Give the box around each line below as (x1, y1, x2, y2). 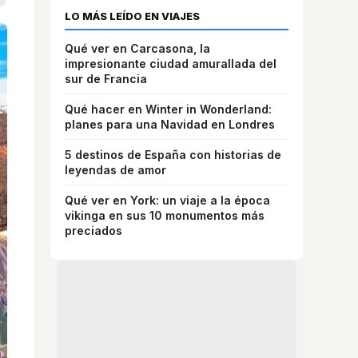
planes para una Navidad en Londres (65, 117, 275, 131)
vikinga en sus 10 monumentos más (65, 208, 265, 222)
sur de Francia (65, 71, 147, 86)
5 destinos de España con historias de (65, 147, 281, 161)
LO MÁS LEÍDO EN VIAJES (65, 9, 200, 22)
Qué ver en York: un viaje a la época (65, 193, 270, 207)
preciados (65, 223, 122, 237)
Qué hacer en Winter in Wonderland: (65, 101, 272, 116)
